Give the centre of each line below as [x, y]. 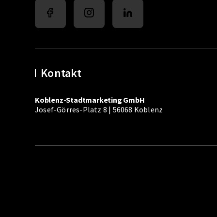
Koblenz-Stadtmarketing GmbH [90, 100]
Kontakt [61, 73]
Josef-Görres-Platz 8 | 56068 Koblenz [99, 110]
